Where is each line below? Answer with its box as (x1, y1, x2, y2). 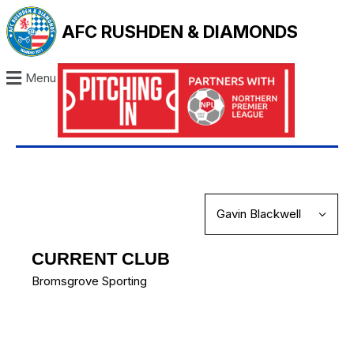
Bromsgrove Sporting (32, 273, 147, 289)
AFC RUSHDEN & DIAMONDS (62, 21, 299, 42)
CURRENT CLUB (32, 249, 170, 269)
